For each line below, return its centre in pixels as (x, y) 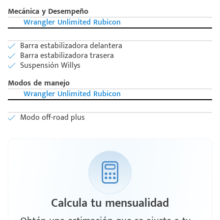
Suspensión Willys (50, 66)
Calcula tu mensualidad (110, 204)
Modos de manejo (39, 83)
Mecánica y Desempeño (48, 12)
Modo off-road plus (53, 118)
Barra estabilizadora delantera (71, 46)
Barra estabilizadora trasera (67, 56)
